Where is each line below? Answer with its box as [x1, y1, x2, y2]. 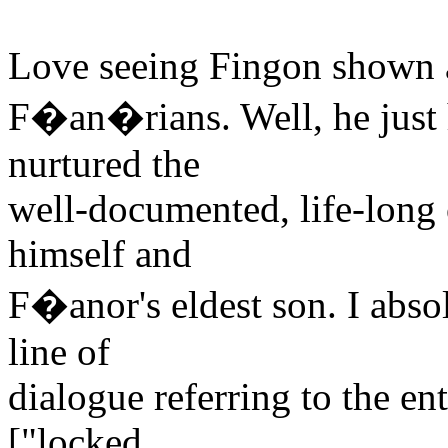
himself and [8, 231, 192, 275]
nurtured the [8, 141, 200, 185]
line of [8, 329, 110, 373]
